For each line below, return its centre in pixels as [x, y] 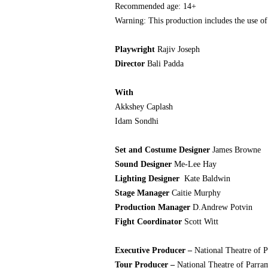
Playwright [136, 49]
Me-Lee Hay [194, 164]
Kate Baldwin [205, 179]
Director [130, 64]
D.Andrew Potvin [221, 207]
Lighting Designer [147, 179]
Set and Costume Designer [162, 150]
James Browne [235, 150]
